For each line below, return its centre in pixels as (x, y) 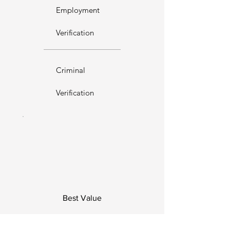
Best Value (82, 198)
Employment (78, 10)
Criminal (71, 70)
